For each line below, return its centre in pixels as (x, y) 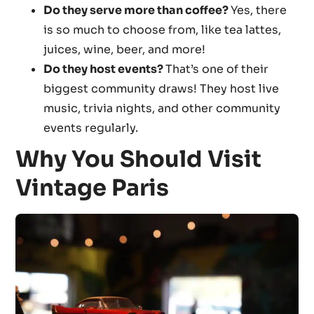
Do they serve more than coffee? (137, 11)
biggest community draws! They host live (162, 89)
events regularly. (91, 128)
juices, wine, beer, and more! (125, 50)
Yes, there (259, 11)
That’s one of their (217, 69)
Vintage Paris (93, 188)
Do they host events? (105, 69)
